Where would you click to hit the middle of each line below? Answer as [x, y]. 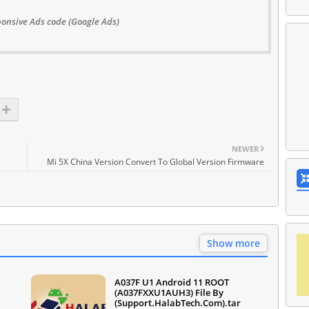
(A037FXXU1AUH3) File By [169, 292]
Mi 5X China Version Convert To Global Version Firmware [156, 161]
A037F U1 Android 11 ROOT [172, 282]
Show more [233, 243]
